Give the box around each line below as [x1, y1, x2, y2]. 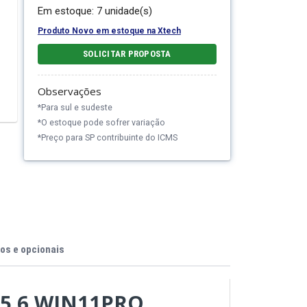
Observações [37, 84, 101, 98]
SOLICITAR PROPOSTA [83, 49, 171, 59]
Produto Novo [37, 26, 96, 36]
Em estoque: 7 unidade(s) [37, 5, 152, 17]
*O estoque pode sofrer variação [37, 117, 165, 127]
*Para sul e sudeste [37, 102, 112, 112]
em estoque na [95, 26, 158, 36]
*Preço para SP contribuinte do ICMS [37, 132, 177, 143]
